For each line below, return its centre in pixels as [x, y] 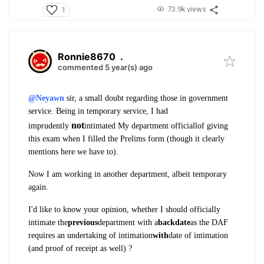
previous [83, 222]
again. [38, 187]
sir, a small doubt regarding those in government [146, 98]
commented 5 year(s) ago [105, 67]
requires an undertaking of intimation [90, 235]
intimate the [48, 222]
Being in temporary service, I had [112, 111]
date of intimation [198, 235]
